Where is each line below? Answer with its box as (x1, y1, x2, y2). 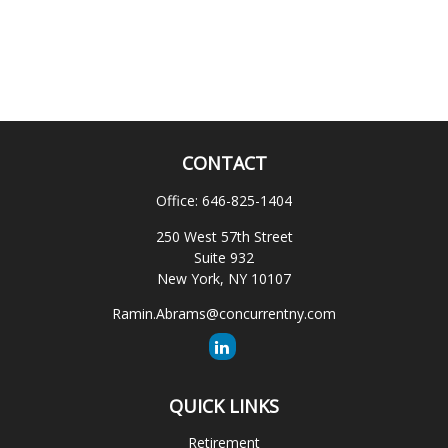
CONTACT (181, 151, 267, 175)
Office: (156, 191, 202, 210)
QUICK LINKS (169, 394, 279, 418)
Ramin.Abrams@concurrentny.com (112, 304, 336, 323)
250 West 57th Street (155, 227, 293, 246)
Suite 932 (194, 248, 254, 267)
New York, (157, 269, 224, 288)
